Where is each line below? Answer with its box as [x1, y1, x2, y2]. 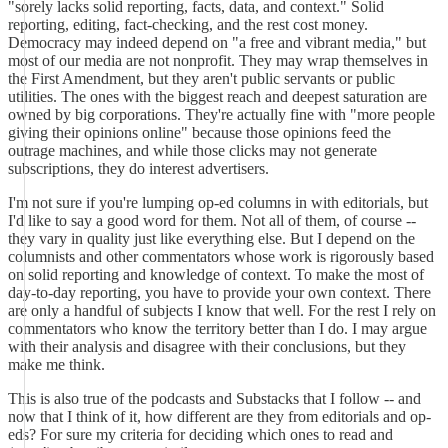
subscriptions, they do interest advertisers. [8, 160, 269, 177]
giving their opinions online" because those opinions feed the [8, 124, 391, 141]
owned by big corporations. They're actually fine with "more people [8, 106, 435, 123]
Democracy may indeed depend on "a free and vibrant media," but [8, 34, 426, 51]
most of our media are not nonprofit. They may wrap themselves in [8, 52, 428, 69]
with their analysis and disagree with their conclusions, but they [8, 338, 406, 355]
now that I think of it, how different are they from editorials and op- [8, 408, 431, 425]
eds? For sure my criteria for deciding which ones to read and [8, 426, 393, 443]
